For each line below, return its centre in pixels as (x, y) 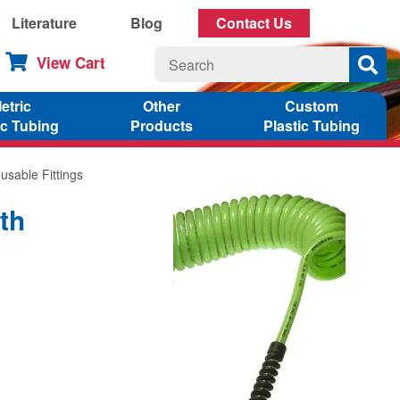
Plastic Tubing (311, 125)
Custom (311, 105)
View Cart (71, 62)
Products (161, 125)
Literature (44, 23)
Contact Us (254, 23)
